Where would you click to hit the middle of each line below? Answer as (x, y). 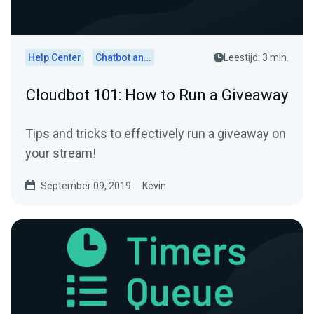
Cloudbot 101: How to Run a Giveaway (157, 95)
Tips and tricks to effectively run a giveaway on (156, 134)
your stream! (61, 153)
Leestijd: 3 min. (256, 57)
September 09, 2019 (86, 186)
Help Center (55, 57)
